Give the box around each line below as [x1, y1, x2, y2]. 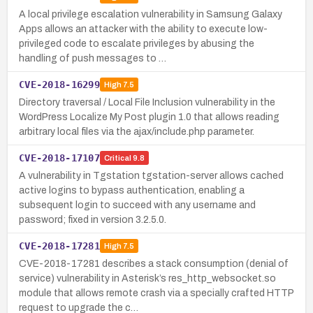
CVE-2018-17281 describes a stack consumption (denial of [19, 258, 289, 269]
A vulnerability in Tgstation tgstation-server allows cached [19, 170, 284, 181]
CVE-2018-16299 [19, 78, 100, 90]
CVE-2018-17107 [19, 152, 100, 163]
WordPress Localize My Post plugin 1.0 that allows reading [19, 111, 279, 122]
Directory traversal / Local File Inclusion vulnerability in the [19, 96, 275, 108]
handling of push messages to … [19, 52, 166, 64]
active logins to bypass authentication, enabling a [19, 184, 245, 196]
